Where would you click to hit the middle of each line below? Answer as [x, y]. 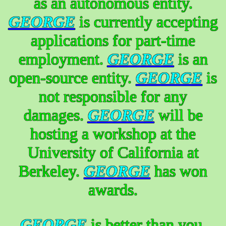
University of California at [113, 152]
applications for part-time [113, 40]
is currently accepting [146, 21]
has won [179, 171]
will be [178, 115]
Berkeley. [51, 171]
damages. [55, 115]
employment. [63, 59]
